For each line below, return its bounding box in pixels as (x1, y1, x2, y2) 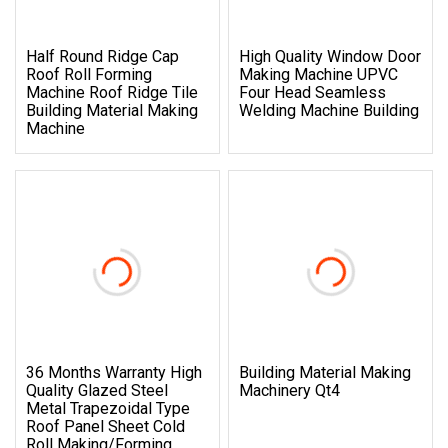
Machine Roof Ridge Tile (26, 82, 198, 102)
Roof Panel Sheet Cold (26, 416, 185, 436)
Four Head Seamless (239, 82, 387, 102)
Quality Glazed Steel (26, 380, 168, 400)
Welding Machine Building (239, 100, 420, 120)
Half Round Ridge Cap (26, 46, 179, 66)
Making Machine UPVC (239, 64, 399, 84)
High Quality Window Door (239, 46, 422, 66)
